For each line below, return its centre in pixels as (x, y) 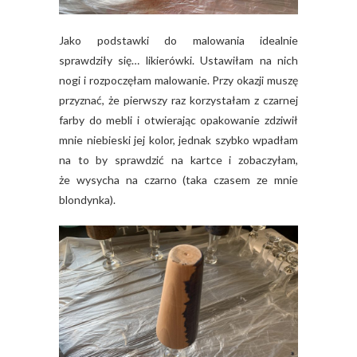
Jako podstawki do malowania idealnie (178, 40)
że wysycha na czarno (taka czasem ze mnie (178, 180)
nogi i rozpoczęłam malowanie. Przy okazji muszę (178, 80)
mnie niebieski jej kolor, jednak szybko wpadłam (178, 140)
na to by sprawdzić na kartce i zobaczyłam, (178, 160)
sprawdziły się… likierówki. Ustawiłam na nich (178, 60)
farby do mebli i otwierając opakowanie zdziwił (178, 120)
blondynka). (87, 200)
